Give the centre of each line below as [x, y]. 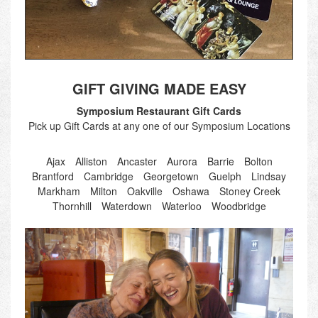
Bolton [258, 161]
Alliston [91, 161]
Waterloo [181, 206]
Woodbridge [238, 206]
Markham [59, 191]
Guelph [225, 176]
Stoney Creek [250, 191]
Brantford [53, 176]
